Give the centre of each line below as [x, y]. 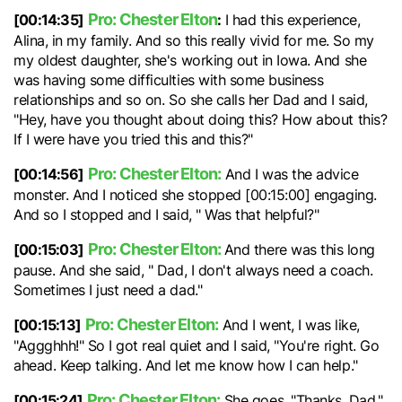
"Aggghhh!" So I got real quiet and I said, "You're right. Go [197, 345]
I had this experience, [291, 20]
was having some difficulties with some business [169, 80]
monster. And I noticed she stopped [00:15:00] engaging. [195, 195]
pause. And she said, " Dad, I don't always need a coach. [193, 270]
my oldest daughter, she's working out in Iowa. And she [190, 60]
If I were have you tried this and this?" [133, 139]
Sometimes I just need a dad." [110, 290]
